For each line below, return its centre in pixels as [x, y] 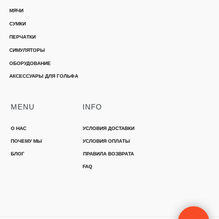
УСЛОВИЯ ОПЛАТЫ [106, 141]
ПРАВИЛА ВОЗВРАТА [109, 154]
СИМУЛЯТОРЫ [27, 50]
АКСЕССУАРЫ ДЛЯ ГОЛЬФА [44, 76]
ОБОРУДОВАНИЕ [30, 64]
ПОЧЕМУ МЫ [26, 141]
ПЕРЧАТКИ [22, 37]
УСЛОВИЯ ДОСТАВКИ [109, 129]
